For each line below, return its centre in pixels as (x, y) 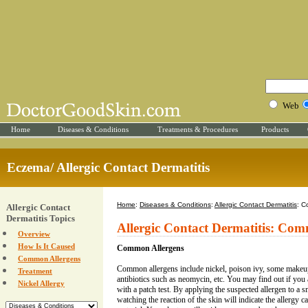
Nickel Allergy (41, 283)
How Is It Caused (46, 246)
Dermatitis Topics (41, 218)
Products (275, 129)
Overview (34, 234)
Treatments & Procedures (198, 129)
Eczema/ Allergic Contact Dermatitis (108, 167)
